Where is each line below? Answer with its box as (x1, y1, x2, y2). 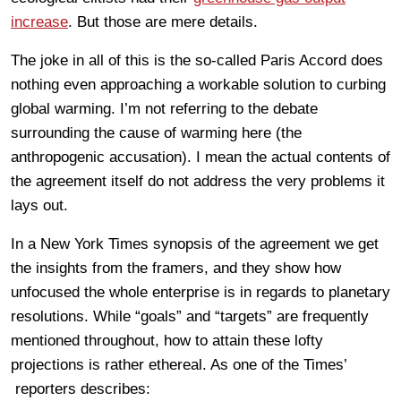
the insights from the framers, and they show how (11, 259, 341, 277)
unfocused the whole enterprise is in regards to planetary (11, 283, 390, 301)
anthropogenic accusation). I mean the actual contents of (11, 148, 390, 166)
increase (11, 13, 68, 30)
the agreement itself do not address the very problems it (11, 172, 385, 190)
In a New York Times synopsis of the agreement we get (11, 235, 379, 252)
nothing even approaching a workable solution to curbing (11, 75, 386, 93)
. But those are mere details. (68, 13, 258, 30)
